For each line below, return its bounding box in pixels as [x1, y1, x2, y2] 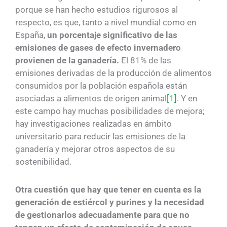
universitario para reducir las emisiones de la [15, 131, 185, 142]
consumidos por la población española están [15, 81, 187, 91]
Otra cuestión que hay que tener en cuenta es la [15, 184, 201, 195]
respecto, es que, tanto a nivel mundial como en [15, 17, 196, 28]
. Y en [177, 93, 197, 104]
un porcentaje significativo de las [47, 30, 177, 41]
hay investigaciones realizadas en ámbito [15, 119, 172, 129]
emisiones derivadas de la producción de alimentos [15, 68, 212, 79]
